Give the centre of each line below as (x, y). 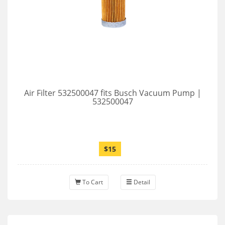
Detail (141, 182)
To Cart (92, 182)
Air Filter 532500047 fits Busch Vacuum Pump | (113, 93)
